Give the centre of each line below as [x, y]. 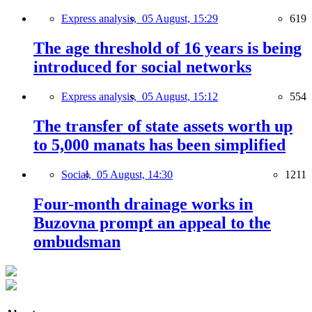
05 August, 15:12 [180, 97]
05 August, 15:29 [180, 19]
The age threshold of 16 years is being [167, 48]
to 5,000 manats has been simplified [159, 145]
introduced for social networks [142, 67]
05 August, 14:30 [135, 174]
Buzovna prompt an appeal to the [152, 223]
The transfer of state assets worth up [163, 126]
